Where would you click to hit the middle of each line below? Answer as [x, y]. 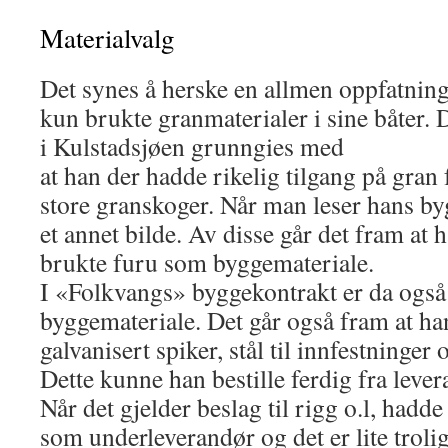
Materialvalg [107, 38]
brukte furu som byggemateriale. [207, 262]
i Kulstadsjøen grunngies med [192, 146]
